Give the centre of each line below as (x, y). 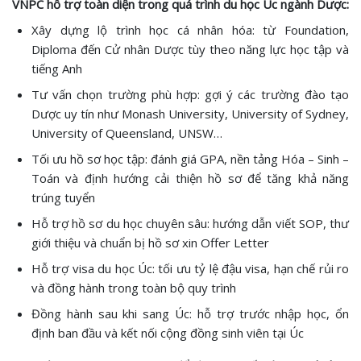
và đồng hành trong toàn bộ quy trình (134, 288)
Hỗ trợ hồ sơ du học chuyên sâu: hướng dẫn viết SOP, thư (190, 224)
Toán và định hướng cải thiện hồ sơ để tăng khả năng (190, 178)
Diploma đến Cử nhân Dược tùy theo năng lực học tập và (190, 50)
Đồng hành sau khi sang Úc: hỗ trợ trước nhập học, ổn (190, 314)
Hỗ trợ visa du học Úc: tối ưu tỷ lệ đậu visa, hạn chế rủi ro (190, 269)
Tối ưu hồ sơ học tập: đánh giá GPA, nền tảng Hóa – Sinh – (190, 159)
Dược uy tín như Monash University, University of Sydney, (190, 114)
